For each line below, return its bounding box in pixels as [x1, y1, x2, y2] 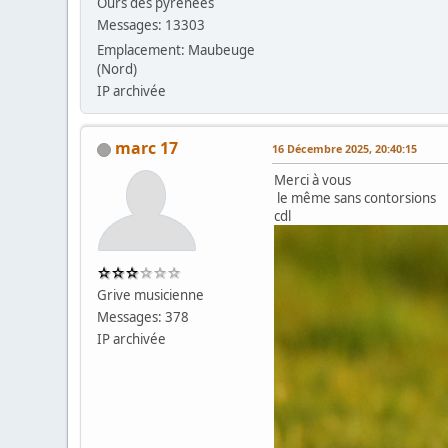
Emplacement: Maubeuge [97, 41, 256, 60]
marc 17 [115, 137, 179, 160]
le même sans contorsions [274, 189, 437, 208]
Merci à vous [274, 171, 352, 190]
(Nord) [97, 60, 138, 79]
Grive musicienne [97, 286, 205, 305]
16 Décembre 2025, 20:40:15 [272, 141, 418, 157]
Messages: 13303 [97, 16, 206, 35]
